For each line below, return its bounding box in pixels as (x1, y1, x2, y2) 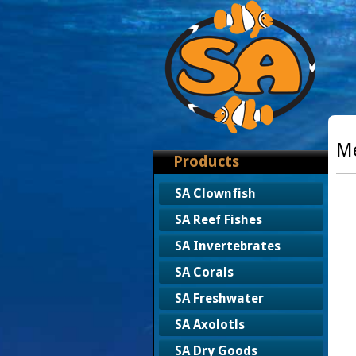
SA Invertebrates (174, 238, 281, 253)
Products (173, 153, 239, 171)
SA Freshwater (174, 291, 264, 306)
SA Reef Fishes (174, 212, 262, 227)
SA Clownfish (174, 186, 256, 201)
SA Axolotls (174, 317, 245, 332)
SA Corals (174, 265, 234, 280)
